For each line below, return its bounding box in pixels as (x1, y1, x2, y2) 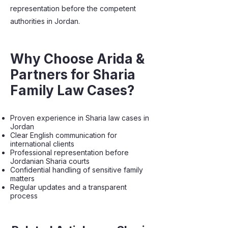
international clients (10, 139, 74, 148)
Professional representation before (10, 148, 129, 157)
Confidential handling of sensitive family (10, 165, 143, 174)
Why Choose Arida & (10, 51, 145, 67)
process (10, 191, 38, 200)
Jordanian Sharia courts (10, 157, 90, 165)
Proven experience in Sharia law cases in (10, 113, 149, 122)
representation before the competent (10, 4, 136, 13)
